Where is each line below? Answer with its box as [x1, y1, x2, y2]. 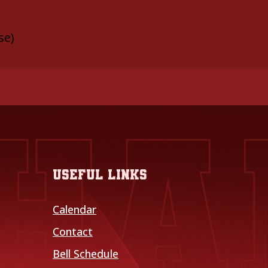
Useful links [53, 167, 147, 182]
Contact [53, 224, 93, 239]
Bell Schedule [53, 246, 118, 261]
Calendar [53, 202, 96, 217]
